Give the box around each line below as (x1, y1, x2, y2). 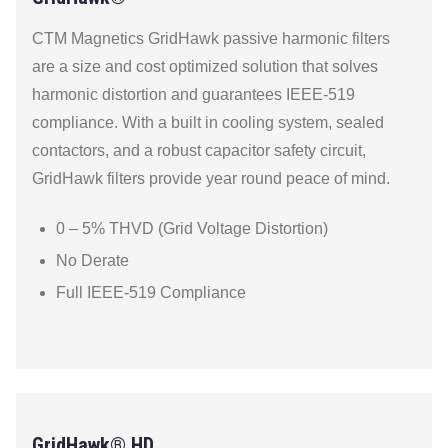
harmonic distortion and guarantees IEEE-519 (32, 86, 355, 103)
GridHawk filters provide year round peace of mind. (32, 170, 390, 187)
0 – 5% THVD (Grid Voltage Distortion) (56, 220, 328, 237)
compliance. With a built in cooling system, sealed (32, 114, 384, 131)
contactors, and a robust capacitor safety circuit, (32, 142, 366, 159)
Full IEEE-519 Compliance (56, 284, 246, 301)
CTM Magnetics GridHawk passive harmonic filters (32, 30, 390, 47)
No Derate (56, 252, 129, 269)
